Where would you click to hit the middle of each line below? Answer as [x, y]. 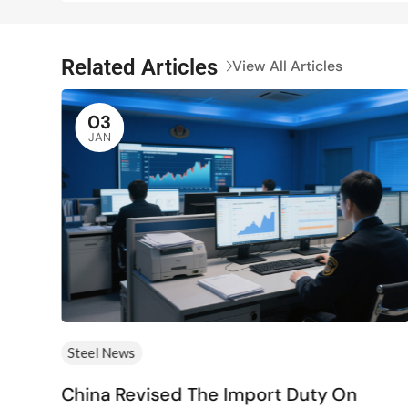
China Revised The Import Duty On [209, 394]
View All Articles [288, 66]
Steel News [102, 352]
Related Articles [140, 68]
